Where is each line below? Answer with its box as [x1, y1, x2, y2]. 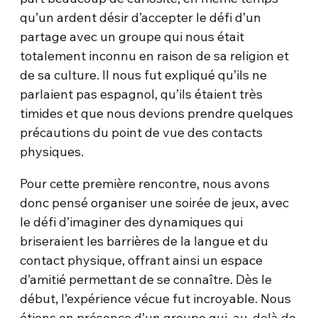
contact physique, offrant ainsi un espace [20, 251, 263, 268]
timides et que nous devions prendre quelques [20, 104, 294, 121]
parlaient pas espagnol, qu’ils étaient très [20, 85, 263, 102]
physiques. [20, 143, 84, 160]
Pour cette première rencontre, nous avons [20, 175, 270, 192]
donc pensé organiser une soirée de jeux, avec [20, 194, 290, 211]
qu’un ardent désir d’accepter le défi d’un [20, 9, 262, 26]
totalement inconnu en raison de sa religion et [20, 47, 290, 64]
